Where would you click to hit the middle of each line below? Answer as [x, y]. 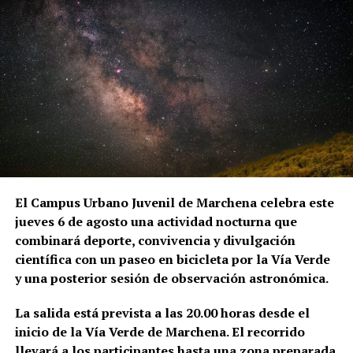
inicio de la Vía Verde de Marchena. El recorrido [160, 332]
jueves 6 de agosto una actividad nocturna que [156, 222]
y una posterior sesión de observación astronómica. [171, 279]
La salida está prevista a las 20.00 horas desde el [162, 313]
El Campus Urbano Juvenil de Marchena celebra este [174, 203]
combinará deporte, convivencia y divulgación [155, 241]
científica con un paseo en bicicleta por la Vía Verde [172, 260]
